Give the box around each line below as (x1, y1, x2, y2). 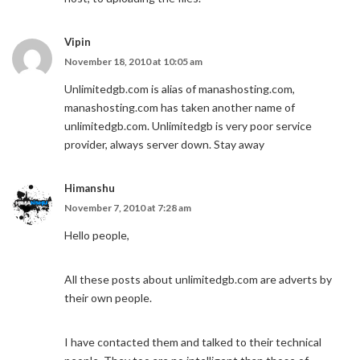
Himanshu (64, 182, 115, 194)
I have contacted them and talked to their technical (64, 335, 321, 349)
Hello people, (64, 228, 129, 242)
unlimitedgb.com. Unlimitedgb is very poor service (64, 119, 312, 133)
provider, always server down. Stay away (64, 137, 264, 151)
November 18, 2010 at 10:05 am (64, 55, 202, 67)
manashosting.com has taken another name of (64, 100, 295, 114)
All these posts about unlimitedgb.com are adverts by (64, 272, 332, 286)
